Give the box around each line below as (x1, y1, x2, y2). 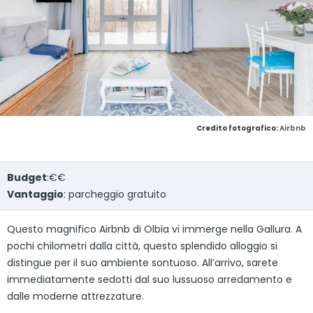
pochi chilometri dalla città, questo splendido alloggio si (7, 239, 277, 254)
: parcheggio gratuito (64, 187, 166, 202)
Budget (7, 170, 47, 185)
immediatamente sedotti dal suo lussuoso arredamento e (7, 272, 292, 287)
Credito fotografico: (196, 123, 279, 134)
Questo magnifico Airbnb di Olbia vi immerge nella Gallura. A (7, 222, 302, 237)
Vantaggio (7, 187, 64, 202)
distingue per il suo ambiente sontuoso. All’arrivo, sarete (7, 256, 278, 270)
